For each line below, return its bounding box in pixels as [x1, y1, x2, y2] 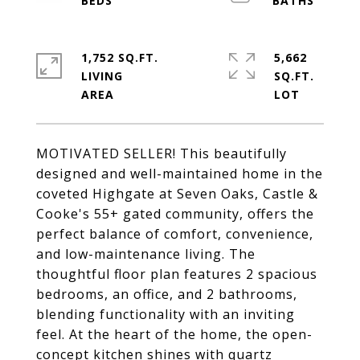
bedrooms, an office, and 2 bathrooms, [36, 285, 297, 303]
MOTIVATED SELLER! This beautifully [36, 145, 287, 162]
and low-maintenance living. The [36, 245, 256, 263]
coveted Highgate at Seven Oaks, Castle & [36, 185, 318, 202]
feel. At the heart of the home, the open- [36, 325, 313, 343]
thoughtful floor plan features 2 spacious [36, 265, 317, 283]
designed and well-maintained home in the [36, 165, 323, 182]
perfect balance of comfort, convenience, [36, 225, 313, 243]
